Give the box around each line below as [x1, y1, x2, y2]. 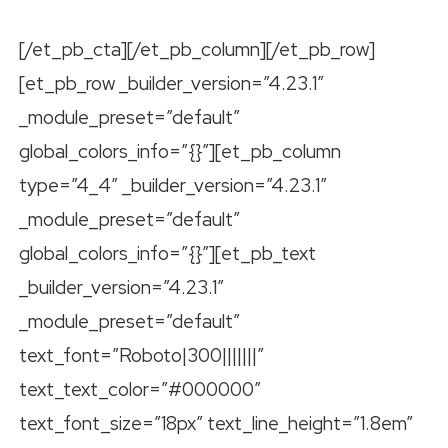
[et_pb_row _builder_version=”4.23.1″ [19, 71, 324, 97]
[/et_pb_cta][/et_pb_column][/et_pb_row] [19, 37, 375, 63]
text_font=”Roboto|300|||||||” [19, 343, 264, 369]
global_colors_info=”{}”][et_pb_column [19, 139, 341, 165]
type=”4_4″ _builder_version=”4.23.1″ [19, 173, 327, 199]
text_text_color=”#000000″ [19, 377, 261, 403]
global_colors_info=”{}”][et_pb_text [19, 241, 316, 267]
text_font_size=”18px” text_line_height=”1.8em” [19, 411, 413, 437]
